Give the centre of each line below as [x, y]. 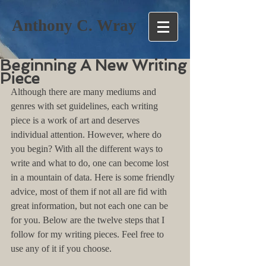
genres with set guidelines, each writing [85, 106]
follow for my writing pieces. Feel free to [88, 234]
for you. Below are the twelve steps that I [89, 220]
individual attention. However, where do [87, 134]
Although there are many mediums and [85, 92]
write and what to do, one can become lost [91, 163]
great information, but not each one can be [91, 206]
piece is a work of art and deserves [76, 120]
